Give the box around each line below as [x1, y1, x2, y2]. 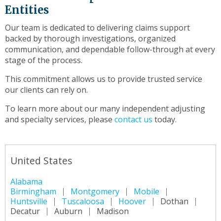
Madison [97, 206, 129, 217]
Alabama [10, 176, 42, 187]
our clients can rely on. [5, 84, 88, 95]
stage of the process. [5, 55, 82, 66]
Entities [5, 3, 49, 17]
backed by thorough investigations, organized [5, 33, 176, 44]
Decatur [10, 206, 40, 217]
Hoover [118, 196, 146, 207]
